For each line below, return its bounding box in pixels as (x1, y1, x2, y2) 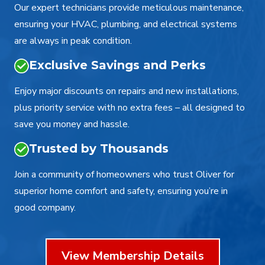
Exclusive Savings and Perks (29, 58, 206, 73)
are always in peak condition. (14, 34, 132, 48)
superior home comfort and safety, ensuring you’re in (14, 185, 228, 198)
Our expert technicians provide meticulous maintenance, (14, 1, 244, 15)
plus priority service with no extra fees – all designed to (14, 101, 245, 115)
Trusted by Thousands (29, 141, 169, 156)
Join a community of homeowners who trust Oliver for (14, 168, 234, 182)
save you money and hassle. (14, 118, 130, 131)
